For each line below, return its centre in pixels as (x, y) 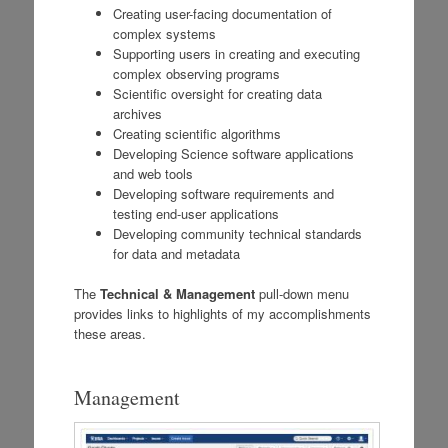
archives (137, 113)
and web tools (152, 173)
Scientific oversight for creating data (217, 93)
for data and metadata (176, 253)
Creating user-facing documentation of (222, 13)
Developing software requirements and (223, 193)
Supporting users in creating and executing (236, 53)
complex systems (164, 33)
